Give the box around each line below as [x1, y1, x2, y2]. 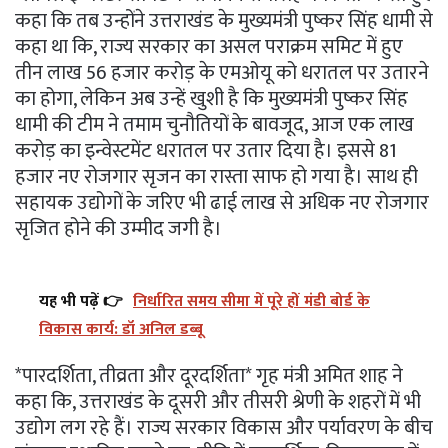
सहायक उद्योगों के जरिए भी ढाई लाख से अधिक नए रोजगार [15, 186, 429, 221]
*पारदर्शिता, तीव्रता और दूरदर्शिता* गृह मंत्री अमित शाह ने [15, 359, 403, 394]
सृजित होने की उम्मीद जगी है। [15, 212, 222, 247]
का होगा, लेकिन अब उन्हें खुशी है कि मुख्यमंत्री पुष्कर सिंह [15, 82, 408, 117]
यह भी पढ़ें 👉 [39, 288, 123, 316]
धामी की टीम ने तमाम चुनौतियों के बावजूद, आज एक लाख [15, 108, 414, 143]
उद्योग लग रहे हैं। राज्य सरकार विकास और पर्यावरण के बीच [15, 411, 433, 446]
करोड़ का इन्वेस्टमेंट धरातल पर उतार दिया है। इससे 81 [15, 134, 397, 169]
